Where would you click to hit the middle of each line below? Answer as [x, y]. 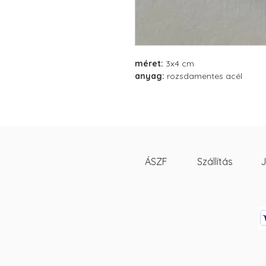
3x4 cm [180, 64]
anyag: [151, 76]
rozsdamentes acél [205, 76]
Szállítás [215, 161]
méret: [150, 64]
